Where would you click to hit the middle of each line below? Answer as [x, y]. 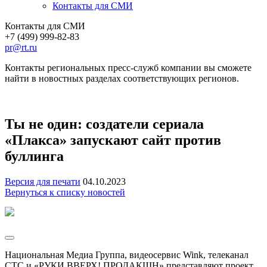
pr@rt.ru [21, 47]
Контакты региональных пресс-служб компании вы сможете [128, 67]
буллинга [34, 156]
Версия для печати [43, 181]
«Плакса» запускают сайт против [113, 140]
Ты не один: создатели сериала [104, 124]
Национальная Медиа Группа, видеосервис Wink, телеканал [127, 254]
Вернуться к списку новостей [65, 192]
